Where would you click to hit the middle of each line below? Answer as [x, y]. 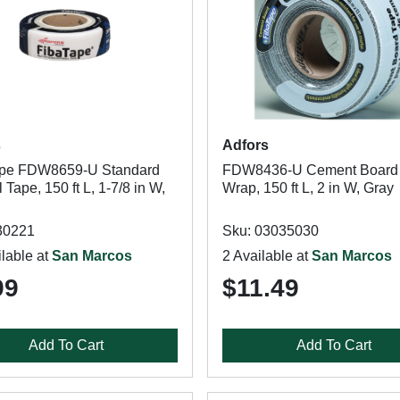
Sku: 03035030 [270, 231]
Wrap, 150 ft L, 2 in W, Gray [308, 188]
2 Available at [267, 256]
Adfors [245, 145]
